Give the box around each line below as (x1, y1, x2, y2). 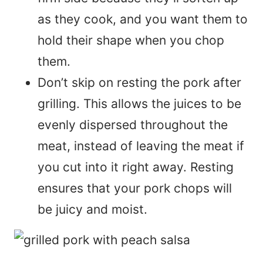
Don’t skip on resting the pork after (38, 75, 241, 90)
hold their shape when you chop (38, 33, 224, 48)
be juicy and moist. (38, 202, 147, 217)
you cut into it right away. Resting (38, 160, 234, 175)
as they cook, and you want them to (38, 12, 248, 27)
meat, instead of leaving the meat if (38, 139, 244, 154)
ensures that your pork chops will (38, 181, 232, 196)
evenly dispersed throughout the (38, 117, 228, 133)
